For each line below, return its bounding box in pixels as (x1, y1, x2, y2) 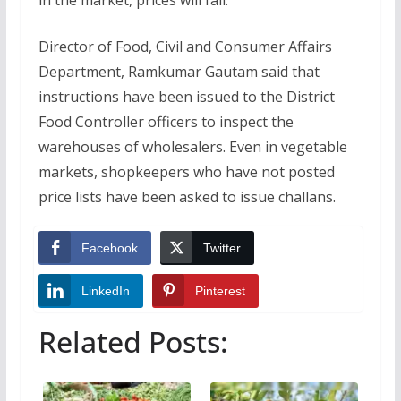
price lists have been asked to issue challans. (38, 186, 336, 207)
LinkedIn (81, 283, 130, 298)
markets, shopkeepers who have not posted (38, 161, 335, 182)
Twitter (202, 240, 241, 255)
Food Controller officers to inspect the (38, 111, 294, 132)
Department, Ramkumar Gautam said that (38, 61, 320, 81)
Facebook (81, 240, 138, 255)
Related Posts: (38, 322, 228, 362)
